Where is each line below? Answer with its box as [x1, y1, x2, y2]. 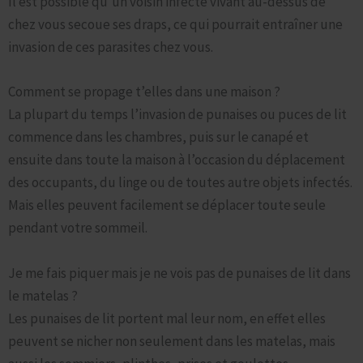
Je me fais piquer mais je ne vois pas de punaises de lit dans [8, 263, 351, 282]
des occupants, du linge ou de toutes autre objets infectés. [8, 173, 352, 192]
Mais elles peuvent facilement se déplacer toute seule [8, 196, 326, 215]
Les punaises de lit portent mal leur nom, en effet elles [8, 309, 326, 327]
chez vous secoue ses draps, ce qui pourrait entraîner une [8, 15, 343, 34]
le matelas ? [8, 286, 78, 305]
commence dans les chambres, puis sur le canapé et [8, 128, 309, 147]
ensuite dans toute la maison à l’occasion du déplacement [8, 151, 345, 169]
